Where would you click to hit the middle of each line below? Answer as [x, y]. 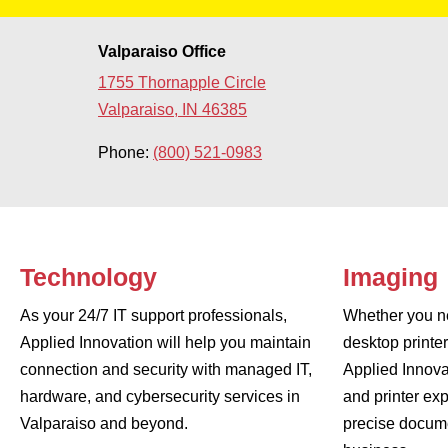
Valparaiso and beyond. [104, 424]
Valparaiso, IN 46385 [173, 110]
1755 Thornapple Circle [182, 83]
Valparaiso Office [162, 52]
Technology [88, 277]
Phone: [126, 153]
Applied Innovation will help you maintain [165, 343]
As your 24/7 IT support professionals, [153, 316]
